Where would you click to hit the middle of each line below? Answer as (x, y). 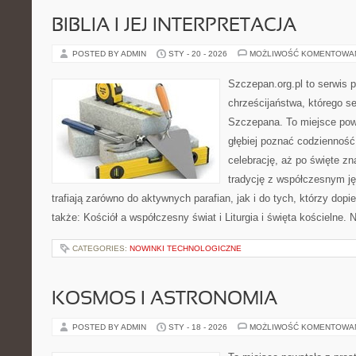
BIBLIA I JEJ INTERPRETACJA (174, 26)
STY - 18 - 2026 (198, 327)
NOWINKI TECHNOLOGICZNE (186, 248)
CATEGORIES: (101, 248)
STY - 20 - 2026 (198, 54)
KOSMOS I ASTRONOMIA (164, 300)
